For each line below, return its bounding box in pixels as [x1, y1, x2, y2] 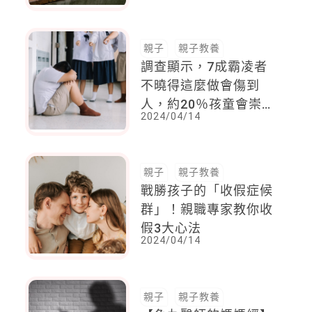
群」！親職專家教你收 [141, 202, 274, 217]
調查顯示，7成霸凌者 [141, 58, 268, 74]
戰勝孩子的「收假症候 [141, 183, 274, 198]
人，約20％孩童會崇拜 [141, 96, 276, 111]
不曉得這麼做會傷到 [141, 77, 260, 93]
